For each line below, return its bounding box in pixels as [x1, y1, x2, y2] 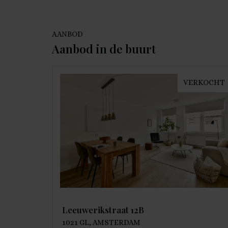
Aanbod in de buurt [52, 41, 156, 57]
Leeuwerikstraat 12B [62, 204, 144, 216]
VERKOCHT [183, 78, 225, 88]
